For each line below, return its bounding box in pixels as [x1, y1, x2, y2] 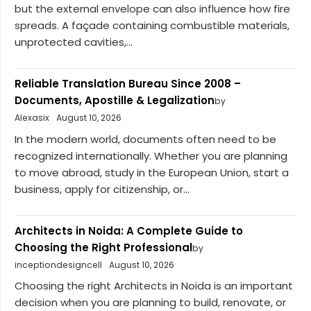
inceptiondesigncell [15, 258, 102, 271]
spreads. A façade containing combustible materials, [15, 18, 289, 33]
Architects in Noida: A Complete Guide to [15, 223, 243, 238]
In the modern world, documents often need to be [15, 131, 276, 146]
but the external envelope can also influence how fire [15, 1, 290, 17]
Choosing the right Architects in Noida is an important [15, 278, 293, 294]
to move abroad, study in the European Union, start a [15, 165, 289, 180]
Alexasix [15, 112, 49, 124]
